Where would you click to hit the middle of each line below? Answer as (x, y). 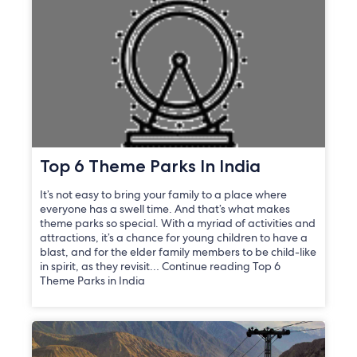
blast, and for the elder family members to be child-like (178, 251)
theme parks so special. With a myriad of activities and (178, 223)
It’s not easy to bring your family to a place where (164, 194)
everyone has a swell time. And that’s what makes (165, 208)
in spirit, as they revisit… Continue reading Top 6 (161, 266)
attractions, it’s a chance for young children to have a (174, 237)
